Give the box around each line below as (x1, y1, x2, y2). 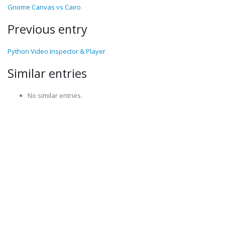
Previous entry (8, 21, 87, 37)
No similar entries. (28, 90, 82, 100)
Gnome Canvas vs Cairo (8, 2, 81, 12)
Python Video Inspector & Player (8, 46, 105, 56)
